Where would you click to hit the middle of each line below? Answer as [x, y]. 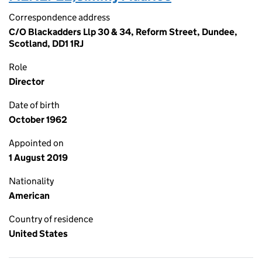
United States [38, 234]
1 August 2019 [38, 158]
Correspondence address [59, 17]
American [29, 196]
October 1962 [38, 120]
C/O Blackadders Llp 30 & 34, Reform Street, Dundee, [123, 32]
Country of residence [51, 219]
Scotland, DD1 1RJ [46, 44]
